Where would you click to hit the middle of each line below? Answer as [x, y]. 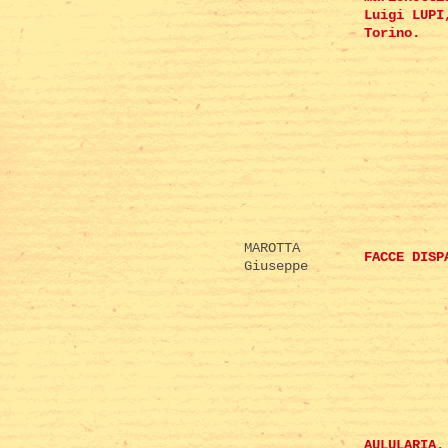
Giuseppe [276, 266]
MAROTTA [272, 248]
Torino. [392, 33]
